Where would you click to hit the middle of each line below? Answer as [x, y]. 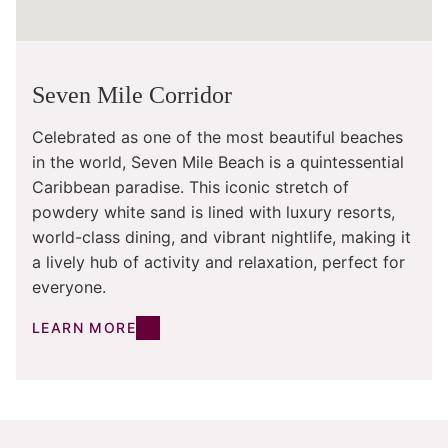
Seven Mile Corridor [132, 95]
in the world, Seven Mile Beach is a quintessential [218, 162]
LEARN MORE [84, 328]
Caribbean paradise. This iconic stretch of [190, 187]
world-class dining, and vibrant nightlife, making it [221, 237]
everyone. [69, 287]
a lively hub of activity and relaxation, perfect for [218, 262]
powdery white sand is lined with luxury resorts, [213, 212]
